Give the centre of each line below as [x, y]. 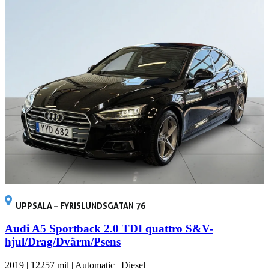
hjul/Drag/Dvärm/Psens [63, 242]
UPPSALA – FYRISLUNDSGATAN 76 [81, 205]
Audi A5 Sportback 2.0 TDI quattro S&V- [109, 229]
